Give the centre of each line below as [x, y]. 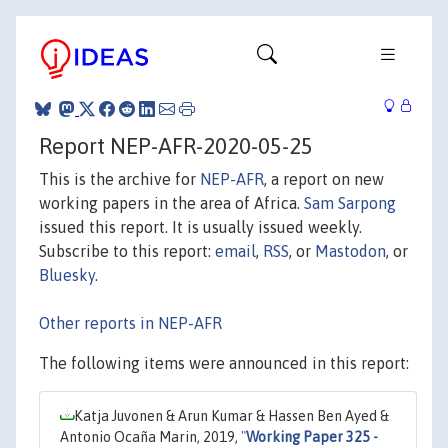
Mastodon [350, 250]
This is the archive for [119, 178]
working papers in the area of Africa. [171, 202]
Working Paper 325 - [312, 436]
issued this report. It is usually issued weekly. [200, 226]
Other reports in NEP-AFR [130, 322]
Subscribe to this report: [127, 250]
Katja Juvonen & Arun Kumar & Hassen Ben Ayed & [231, 415]
